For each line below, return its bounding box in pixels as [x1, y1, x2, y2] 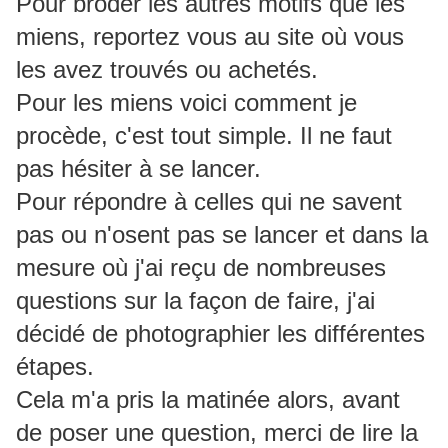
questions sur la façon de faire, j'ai [16, 287, 375, 315]
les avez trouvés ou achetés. [16, 56, 318, 84]
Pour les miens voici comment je [16, 89, 357, 117]
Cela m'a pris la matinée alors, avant [16, 386, 400, 414]
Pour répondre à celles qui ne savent [16, 188, 402, 216]
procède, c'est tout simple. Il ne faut [16, 122, 392, 150]
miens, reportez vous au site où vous [16, 23, 404, 51]
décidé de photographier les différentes [16, 320, 425, 348]
